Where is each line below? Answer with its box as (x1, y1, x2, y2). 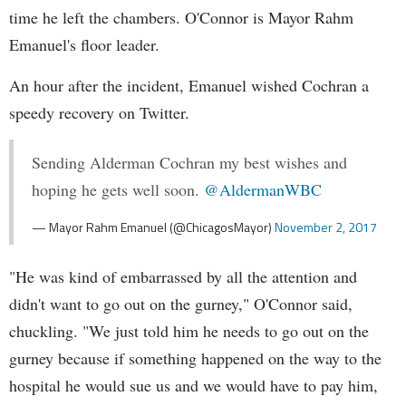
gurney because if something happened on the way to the (9, 347, 382, 370)
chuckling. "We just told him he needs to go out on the (9, 320, 369, 343)
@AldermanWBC (204, 179, 322, 201)
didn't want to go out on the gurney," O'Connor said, (9, 293, 353, 315)
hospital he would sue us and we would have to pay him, (9, 374, 378, 397)
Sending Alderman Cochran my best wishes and (32, 151, 347, 174)
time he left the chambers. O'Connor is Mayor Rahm (9, 6, 353, 29)
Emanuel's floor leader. (9, 34, 159, 56)
